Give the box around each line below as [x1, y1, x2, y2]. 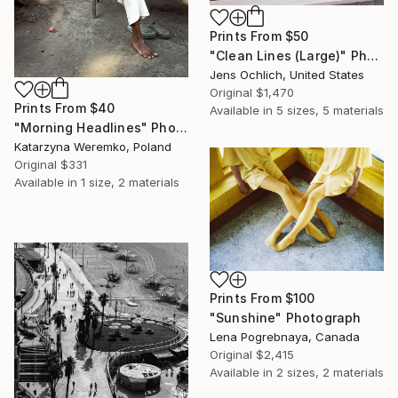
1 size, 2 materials [81, 174, 179, 189]
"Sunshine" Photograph [210, 309, 362, 325]
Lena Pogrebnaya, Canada [210, 329, 360, 344]
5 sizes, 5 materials [276, 102, 384, 117]
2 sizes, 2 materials [276, 364, 384, 379]
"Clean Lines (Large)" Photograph [366, 47, 378, 63]
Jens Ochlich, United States [210, 67, 364, 82]
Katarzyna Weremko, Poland [14, 139, 171, 154]
